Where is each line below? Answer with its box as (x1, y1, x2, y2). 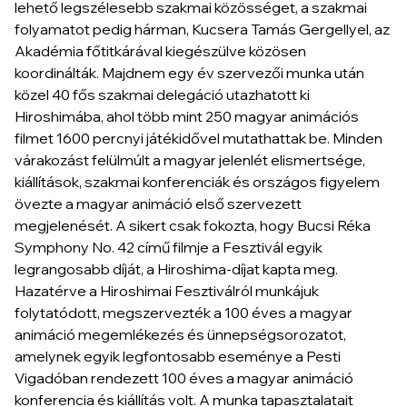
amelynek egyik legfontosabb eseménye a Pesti (15, 346, 341, 365)
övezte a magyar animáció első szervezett (15, 194, 302, 213)
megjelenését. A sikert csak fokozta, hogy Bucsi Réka (15, 215, 371, 234)
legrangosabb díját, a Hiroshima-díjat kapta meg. (15, 259, 338, 278)
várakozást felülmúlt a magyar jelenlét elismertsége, (15, 150, 365, 169)
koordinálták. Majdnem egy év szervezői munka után (15, 63, 364, 82)
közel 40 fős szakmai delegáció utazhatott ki (15, 84, 310, 104)
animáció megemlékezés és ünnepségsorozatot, (15, 324, 346, 343)
